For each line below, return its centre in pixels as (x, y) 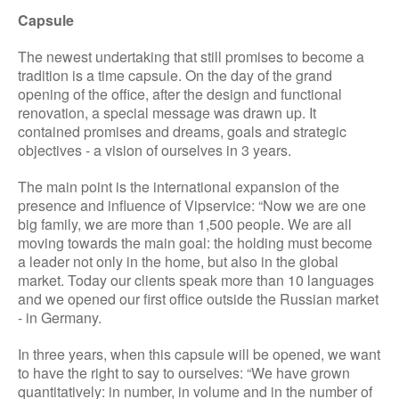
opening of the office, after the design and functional (180, 94)
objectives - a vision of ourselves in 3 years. (155, 150)
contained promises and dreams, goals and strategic (182, 131)
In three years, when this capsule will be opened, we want (199, 354)
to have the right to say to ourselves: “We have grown (184, 372)
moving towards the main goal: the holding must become (195, 242)
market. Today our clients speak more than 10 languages (196, 280)
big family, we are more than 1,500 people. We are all (185, 224)
